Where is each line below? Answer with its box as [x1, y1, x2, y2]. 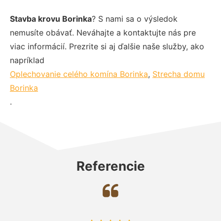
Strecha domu [152, 69, 205, 79]
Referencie [76, 158, 145, 174]
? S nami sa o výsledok [92, 13, 178, 24]
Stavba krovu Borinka [10, 13, 92, 24]
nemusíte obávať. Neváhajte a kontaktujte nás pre [10, 27, 196, 37]
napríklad [10, 55, 44, 65]
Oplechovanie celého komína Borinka [10, 69, 148, 79]
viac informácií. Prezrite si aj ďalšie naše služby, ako [10, 41, 204, 51]
